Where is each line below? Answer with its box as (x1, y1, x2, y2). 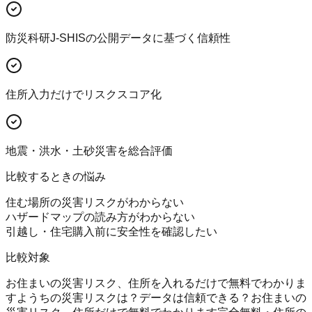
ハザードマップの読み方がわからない (6, 211, 195, 224)
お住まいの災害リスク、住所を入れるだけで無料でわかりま (6, 277, 306, 290)
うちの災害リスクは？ (28, 292, 139, 304)
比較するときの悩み (6, 171, 106, 183)
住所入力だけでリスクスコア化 (6, 88, 162, 101)
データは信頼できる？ (139, 292, 251, 304)
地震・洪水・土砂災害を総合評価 (6, 145, 173, 157)
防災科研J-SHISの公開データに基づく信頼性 (6, 32, 231, 45)
